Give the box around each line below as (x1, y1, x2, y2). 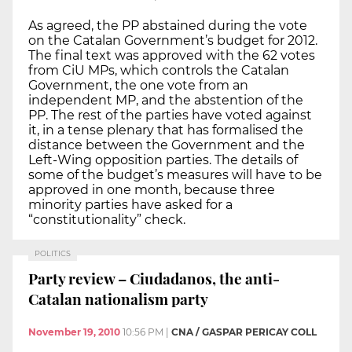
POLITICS (35, 248, 71, 258)
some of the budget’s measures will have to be (28, 167, 322, 182)
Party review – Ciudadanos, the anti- (28, 268, 280, 289)
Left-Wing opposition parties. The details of (28, 152, 298, 167)
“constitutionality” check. (28, 211, 185, 227)
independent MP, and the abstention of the (28, 92, 303, 108)
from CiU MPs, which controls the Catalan (28, 62, 289, 78)
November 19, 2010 (28, 325, 120, 338)
